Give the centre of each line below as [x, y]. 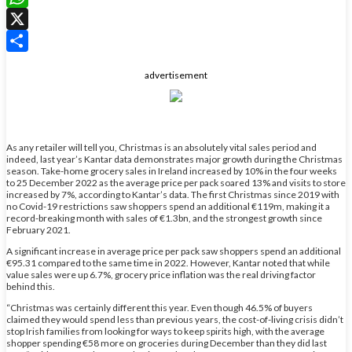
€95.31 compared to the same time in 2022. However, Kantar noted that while [168, 262]
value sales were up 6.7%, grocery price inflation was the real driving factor [161, 274]
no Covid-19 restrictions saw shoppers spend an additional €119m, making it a [168, 206]
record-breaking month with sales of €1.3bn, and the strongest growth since [164, 218]
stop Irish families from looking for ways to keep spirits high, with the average [165, 331]
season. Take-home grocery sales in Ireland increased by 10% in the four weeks [172, 170]
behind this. [31, 286]
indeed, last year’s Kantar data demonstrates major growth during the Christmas [174, 159]
